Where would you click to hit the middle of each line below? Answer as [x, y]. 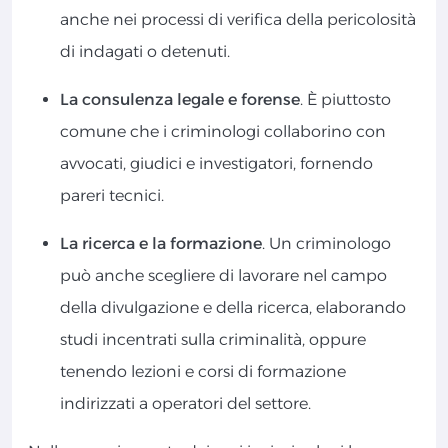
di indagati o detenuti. [145, 52]
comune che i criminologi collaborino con [223, 132]
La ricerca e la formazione [161, 244]
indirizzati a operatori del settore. [185, 404]
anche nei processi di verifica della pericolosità [238, 20]
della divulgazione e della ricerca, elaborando [233, 308]
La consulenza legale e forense [180, 100]
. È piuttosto [345, 100]
